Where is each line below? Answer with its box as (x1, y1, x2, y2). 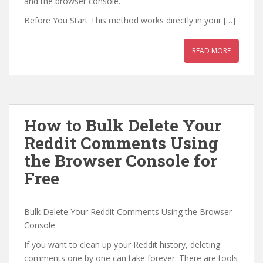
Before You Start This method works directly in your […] (24, 15, 235, 26)
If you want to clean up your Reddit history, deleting (24, 239, 220, 250)
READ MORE (192, 46, 231, 56)
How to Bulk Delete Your (24, 114, 221, 136)
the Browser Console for (24, 150, 217, 171)
